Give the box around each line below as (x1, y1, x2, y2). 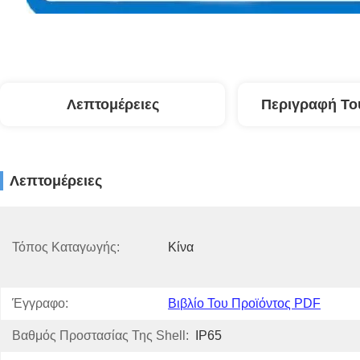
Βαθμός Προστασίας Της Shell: (12, 329, 189, 342)
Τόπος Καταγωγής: (12, 240, 120, 254)
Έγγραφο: (12, 297, 68, 310)
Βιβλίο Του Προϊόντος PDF (168, 297, 321, 310)
